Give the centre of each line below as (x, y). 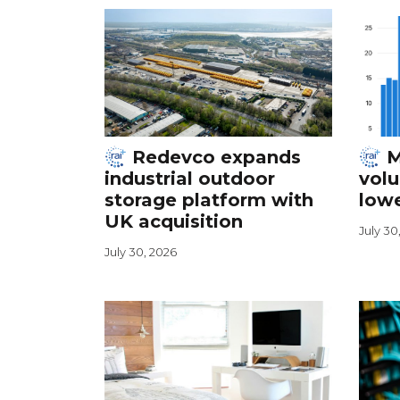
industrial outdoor (190, 178)
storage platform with (209, 200)
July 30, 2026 (141, 251)
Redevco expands (214, 157)
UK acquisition (174, 221)
